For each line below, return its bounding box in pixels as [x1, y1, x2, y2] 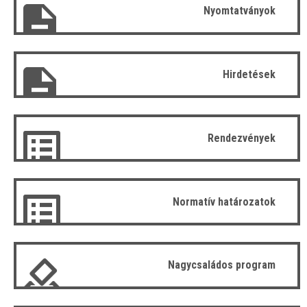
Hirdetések [223, 67, 275, 81]
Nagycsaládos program [168, 258, 275, 272]
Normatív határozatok [173, 195, 275, 208]
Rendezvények [208, 131, 275, 145]
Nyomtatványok [204, 4, 275, 18]
